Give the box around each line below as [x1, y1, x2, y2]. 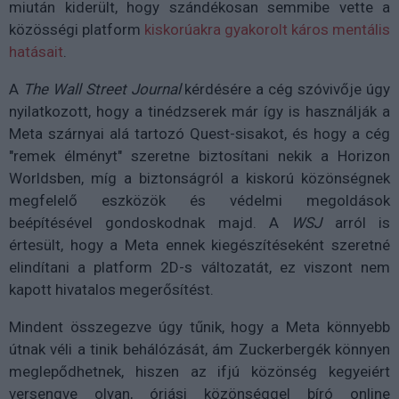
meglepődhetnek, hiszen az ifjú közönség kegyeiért [9, 362, 390, 381]
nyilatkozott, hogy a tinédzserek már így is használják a [9, 102, 390, 121]
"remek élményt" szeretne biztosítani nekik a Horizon [9, 147, 390, 166]
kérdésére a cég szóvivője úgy [180, 80, 391, 99]
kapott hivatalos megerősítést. [9, 281, 214, 299]
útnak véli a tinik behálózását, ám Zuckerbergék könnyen [9, 340, 390, 359]
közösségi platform [9, 20, 144, 39]
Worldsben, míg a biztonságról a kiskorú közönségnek [9, 169, 390, 188]
